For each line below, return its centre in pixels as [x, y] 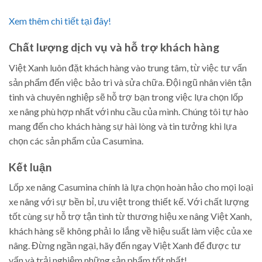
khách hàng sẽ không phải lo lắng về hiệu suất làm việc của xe [130, 231]
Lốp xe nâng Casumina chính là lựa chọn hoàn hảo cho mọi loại [131, 187]
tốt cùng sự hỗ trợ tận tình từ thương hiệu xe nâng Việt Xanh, [130, 216]
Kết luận [30, 167]
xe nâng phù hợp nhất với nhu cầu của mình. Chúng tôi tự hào [129, 111]
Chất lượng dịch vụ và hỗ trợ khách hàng [114, 47]
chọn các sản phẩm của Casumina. [76, 140]
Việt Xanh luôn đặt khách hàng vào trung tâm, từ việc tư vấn [128, 67]
